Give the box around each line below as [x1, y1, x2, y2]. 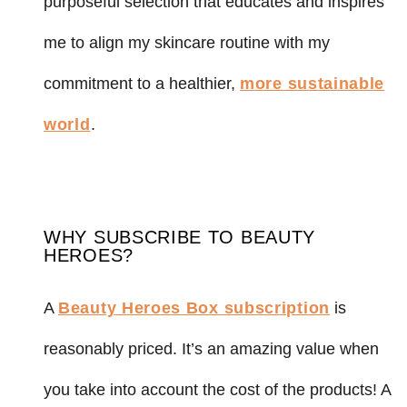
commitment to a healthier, [44, 74, 240, 94]
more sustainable [240, 74, 385, 94]
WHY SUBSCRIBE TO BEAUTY [44, 227, 316, 248]
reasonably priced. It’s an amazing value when [44, 340, 379, 359]
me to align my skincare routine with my [44, 34, 330, 53]
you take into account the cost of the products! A [44, 381, 391, 400]
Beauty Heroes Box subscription [58, 299, 330, 318]
